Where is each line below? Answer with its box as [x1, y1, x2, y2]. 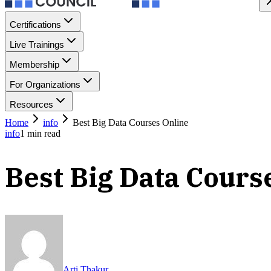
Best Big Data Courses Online [73, 117, 188, 128]
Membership [10, 59, 59, 70]
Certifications [10, 19, 61, 30]
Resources [10, 99, 53, 109]
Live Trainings [10, 39, 64, 50]
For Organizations [10, 79, 80, 90]
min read [25, 128, 60, 139]
